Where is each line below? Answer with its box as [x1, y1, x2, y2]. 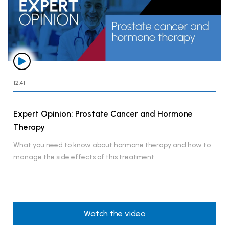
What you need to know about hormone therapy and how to [13, 140, 211, 149]
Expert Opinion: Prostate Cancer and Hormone [13, 108, 193, 119]
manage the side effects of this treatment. [13, 152, 156, 162]
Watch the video [83, 208, 146, 218]
